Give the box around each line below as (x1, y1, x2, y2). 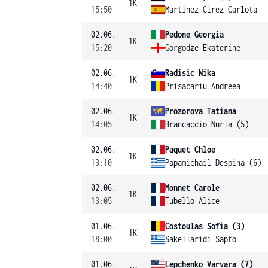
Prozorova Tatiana (165, 106, 236, 116)
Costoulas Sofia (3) (165, 221, 245, 231)
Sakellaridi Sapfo (165, 234, 236, 244)
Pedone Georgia (165, 29, 224, 39)
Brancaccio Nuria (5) (165, 119, 249, 129)
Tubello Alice (165, 196, 220, 206)
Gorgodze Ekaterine (165, 42, 240, 53)
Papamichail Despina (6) (165, 157, 261, 167)
